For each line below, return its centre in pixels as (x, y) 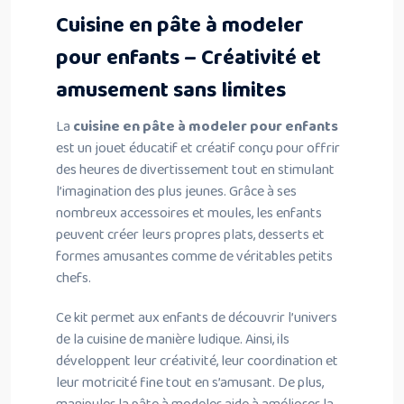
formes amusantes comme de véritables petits (194, 257)
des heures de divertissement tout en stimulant (195, 170)
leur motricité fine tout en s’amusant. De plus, (190, 383)
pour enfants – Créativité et (188, 58)
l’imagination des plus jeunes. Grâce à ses (176, 192)
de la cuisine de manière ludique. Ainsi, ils (173, 340)
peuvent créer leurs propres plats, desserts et (190, 235)
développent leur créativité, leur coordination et (197, 361)
